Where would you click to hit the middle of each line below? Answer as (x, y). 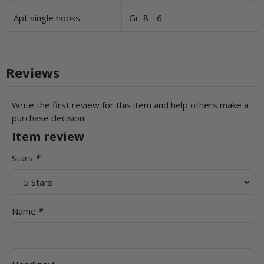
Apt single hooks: (48, 17)
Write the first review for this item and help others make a (130, 105)
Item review (48, 137)
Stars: (23, 158)
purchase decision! (49, 118)
